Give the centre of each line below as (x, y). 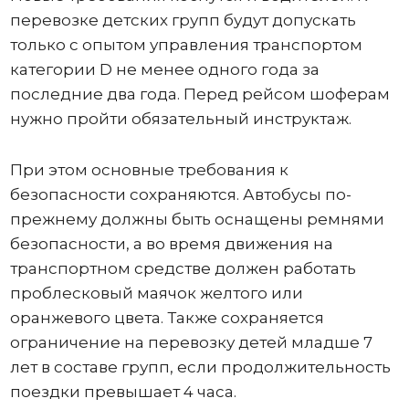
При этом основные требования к (149, 169)
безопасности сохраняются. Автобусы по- (180, 194)
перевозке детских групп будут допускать (183, 20)
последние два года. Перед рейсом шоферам (199, 94)
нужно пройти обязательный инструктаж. (182, 118)
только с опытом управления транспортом (186, 44)
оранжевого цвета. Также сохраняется (167, 317)
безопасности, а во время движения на (171, 243)
